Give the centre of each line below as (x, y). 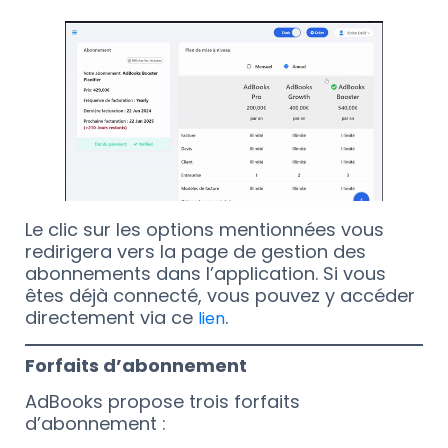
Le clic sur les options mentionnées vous (204, 229)
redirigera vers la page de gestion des (195, 251)
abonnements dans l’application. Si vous (205, 273)
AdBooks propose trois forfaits (162, 402)
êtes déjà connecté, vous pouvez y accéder (220, 295)
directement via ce (111, 317)
